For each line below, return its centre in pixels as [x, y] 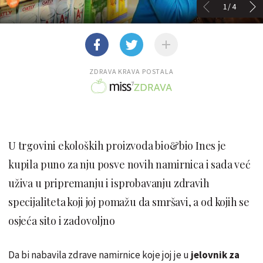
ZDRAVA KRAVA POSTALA [131, 71]
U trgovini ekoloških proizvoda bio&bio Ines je [117, 145]
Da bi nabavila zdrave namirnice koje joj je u [100, 254]
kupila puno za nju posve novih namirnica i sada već [129, 164]
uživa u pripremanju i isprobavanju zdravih [109, 183]
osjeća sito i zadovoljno [62, 220]
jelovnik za [215, 254]
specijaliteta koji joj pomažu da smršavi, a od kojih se [129, 202]
